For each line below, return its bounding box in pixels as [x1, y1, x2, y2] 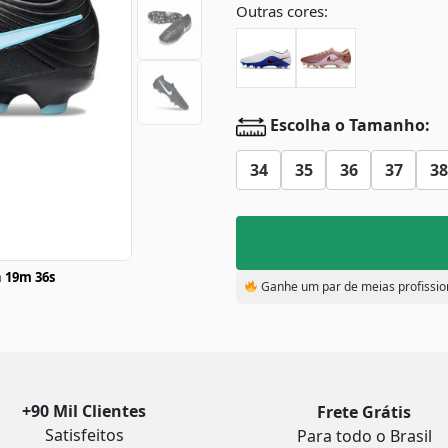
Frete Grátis [317, 401, 411, 423]
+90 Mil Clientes [22, 400, 146, 422]
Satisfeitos [44, 424, 124, 446]
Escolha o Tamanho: [266, 114, 430, 137]
